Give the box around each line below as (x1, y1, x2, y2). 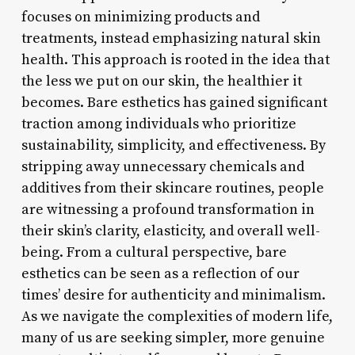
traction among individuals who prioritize (21, 114, 296, 133)
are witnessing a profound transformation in (21, 200, 315, 219)
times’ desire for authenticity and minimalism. (21, 285, 326, 304)
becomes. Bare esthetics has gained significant (21, 93, 327, 112)
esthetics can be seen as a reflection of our (21, 264, 300, 283)
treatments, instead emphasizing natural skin (21, 29, 321, 48)
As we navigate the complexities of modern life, (21, 307, 333, 326)
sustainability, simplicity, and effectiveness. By (21, 136, 326, 155)
